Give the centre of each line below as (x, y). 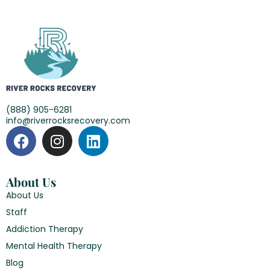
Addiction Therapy (45, 229)
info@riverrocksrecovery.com (68, 121)
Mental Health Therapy (54, 246)
